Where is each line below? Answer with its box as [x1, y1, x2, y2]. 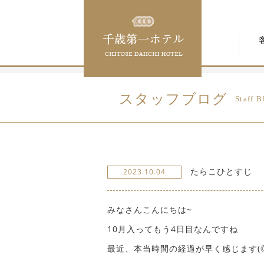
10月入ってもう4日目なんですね [107, 223, 238, 235]
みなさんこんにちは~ [107, 204, 192, 215]
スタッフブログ [119, 91, 228, 107]
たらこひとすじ [187, 166, 252, 177]
